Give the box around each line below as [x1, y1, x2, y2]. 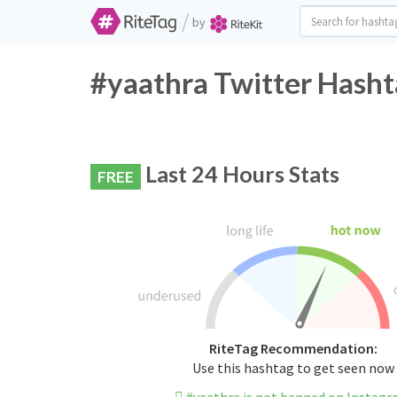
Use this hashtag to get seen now [191, 359, 394, 378]
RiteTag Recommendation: [208, 339, 378, 358]
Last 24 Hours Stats [141, 160, 339, 187]
